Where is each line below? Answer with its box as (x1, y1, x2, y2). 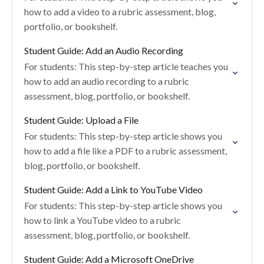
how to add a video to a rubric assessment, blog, (24, 6, 216, 17)
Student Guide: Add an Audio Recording (24, 45, 183, 56)
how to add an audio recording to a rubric (24, 75, 189, 87)
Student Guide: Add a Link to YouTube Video (24, 184, 203, 195)
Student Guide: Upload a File (24, 114, 138, 126)
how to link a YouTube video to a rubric (24, 214, 181, 226)
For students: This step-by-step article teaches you (24, 61, 228, 72)
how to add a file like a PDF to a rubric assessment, (24, 145, 227, 156)
